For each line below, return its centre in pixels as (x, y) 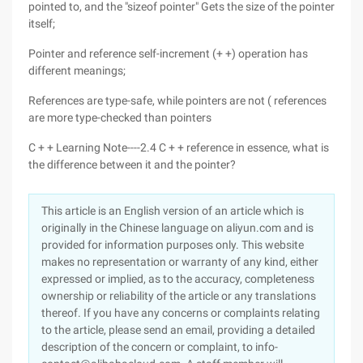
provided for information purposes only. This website (173, 245)
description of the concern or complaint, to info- (160, 347)
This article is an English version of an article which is (173, 211)
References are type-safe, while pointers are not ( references (177, 100)
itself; (42, 23)
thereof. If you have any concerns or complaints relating (181, 313)
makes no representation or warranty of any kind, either (180, 262)
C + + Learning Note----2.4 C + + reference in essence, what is (179, 147)
